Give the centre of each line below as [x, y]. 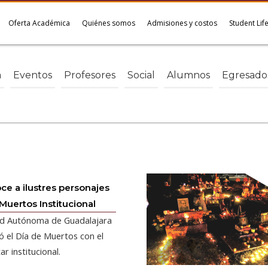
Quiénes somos [109, 23]
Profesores [90, 75]
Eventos [33, 75]
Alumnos [188, 75]
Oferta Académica [39, 23]
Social [141, 75]
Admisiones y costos [182, 23]
